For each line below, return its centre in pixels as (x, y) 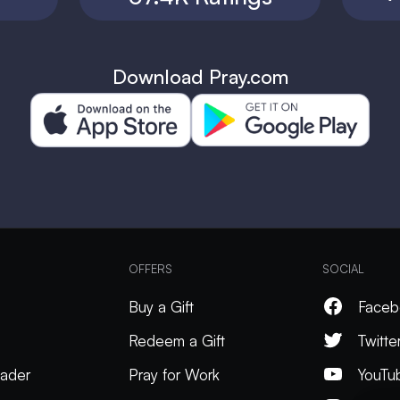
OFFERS (150, 269)
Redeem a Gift (176, 341)
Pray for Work (174, 375)
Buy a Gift (161, 307)
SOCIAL (344, 269)
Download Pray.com (200, 77)
